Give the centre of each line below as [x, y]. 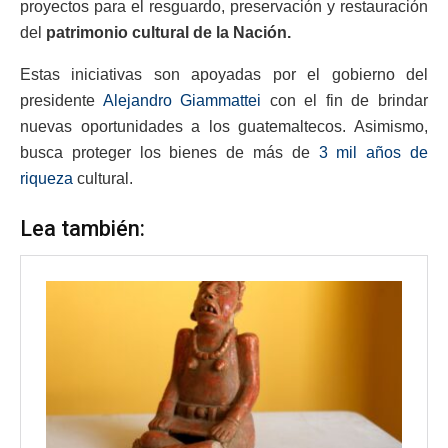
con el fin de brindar [345, 101]
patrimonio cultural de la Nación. [168, 33]
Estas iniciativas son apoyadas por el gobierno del [224, 75]
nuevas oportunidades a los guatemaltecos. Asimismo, [224, 127]
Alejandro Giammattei [182, 101]
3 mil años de [373, 153]
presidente [61, 101]
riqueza [46, 179]
